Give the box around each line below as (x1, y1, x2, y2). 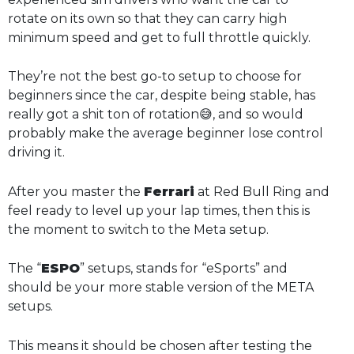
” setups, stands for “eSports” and (80, 261, 288, 277)
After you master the (8, 183, 144, 199)
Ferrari (144, 183, 194, 199)
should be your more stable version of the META (8, 280, 314, 296)
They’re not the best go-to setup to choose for (8, 69, 302, 85)
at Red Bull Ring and (194, 183, 330, 199)
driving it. (8, 145, 65, 160)
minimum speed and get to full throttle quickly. (8, 29, 311, 45)
